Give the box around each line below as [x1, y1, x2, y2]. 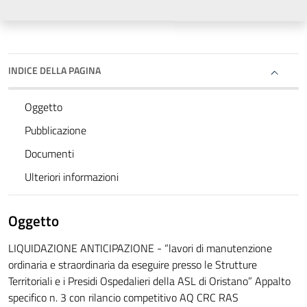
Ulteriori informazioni [25, 169, 119, 186]
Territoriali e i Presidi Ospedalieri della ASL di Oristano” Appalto [8, 273, 291, 290]
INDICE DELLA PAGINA [8, 63, 101, 78]
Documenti [25, 145, 74, 162]
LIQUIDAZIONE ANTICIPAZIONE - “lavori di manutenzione [8, 240, 272, 257]
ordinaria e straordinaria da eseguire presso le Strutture [8, 256, 257, 273]
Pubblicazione [25, 122, 86, 139]
